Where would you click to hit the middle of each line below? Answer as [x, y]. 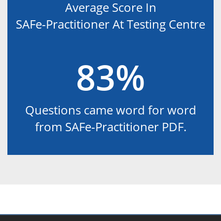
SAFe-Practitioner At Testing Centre [110, 24]
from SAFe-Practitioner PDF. [110, 126]
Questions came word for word [110, 110]
